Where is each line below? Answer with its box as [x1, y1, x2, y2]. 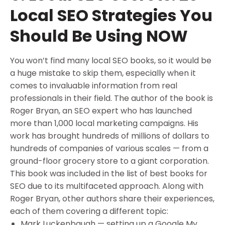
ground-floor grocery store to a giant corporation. [10, 155, 211, 167]
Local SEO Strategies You [10, 4, 212, 27]
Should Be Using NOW [10, 25, 188, 48]
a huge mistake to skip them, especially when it [10, 67, 196, 79]
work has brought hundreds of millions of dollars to [10, 130, 209, 142]
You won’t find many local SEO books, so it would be [10, 55, 211, 67]
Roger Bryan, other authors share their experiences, [10, 193, 214, 205]
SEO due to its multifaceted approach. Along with [10, 180, 203, 192]
